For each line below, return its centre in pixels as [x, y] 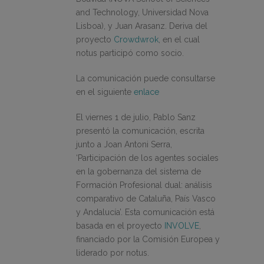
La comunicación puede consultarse [146, 79]
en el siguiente [105, 92]
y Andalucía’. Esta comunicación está [145, 212]
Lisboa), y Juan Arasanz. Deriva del [142, 26]
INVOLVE [181, 226]
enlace [146, 92]
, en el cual [179, 40]
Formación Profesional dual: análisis [144, 185]
